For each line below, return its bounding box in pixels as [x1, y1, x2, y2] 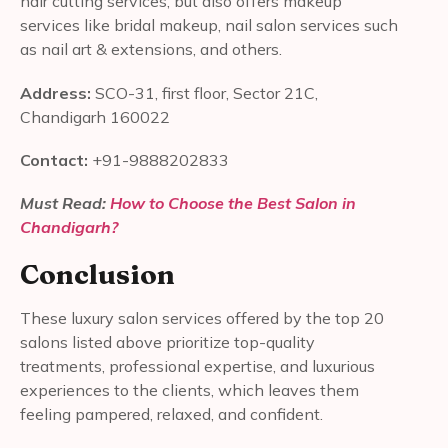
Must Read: [20, 192, 110, 213]
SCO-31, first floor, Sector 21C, [95, 82, 318, 103]
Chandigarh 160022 [20, 106, 170, 127]
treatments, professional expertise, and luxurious [20, 356, 375, 377]
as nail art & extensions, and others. [20, 39, 282, 60]
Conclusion [20, 257, 181, 292]
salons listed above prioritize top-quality [20, 332, 315, 353]
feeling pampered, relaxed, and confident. [20, 404, 323, 425]
